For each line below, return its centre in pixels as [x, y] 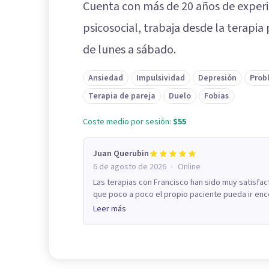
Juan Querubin [121, 153]
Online [189, 167]
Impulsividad [161, 78]
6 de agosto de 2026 [130, 167]
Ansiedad [106, 78]
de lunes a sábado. [129, 50]
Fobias [216, 96]
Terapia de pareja [122, 96]
